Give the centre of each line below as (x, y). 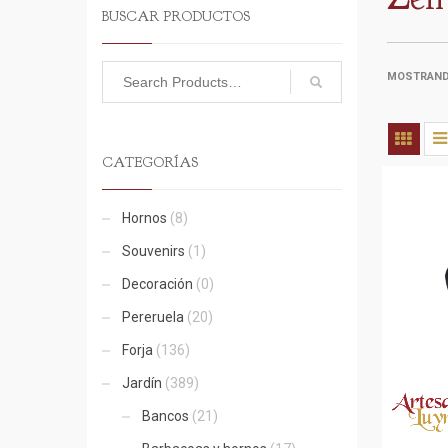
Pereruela (153, 317)
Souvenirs (153, 251)
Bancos (165, 416)
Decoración (157, 284)
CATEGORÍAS (150, 162)
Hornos (144, 218)
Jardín (142, 383)
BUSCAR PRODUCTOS (176, 16)
